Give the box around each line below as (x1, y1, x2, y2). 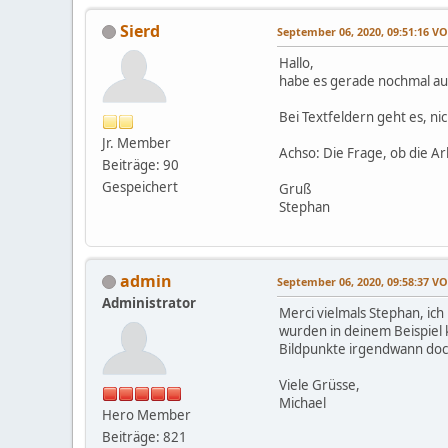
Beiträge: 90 (102, 155, 179, 174)
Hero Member (102, 405, 191, 424)
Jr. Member (102, 133, 171, 152)
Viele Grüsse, (279, 375, 360, 394)
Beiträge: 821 (102, 427, 187, 446)
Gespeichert (102, 177, 178, 196)
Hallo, (279, 53, 314, 72)
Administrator (102, 293, 196, 312)
